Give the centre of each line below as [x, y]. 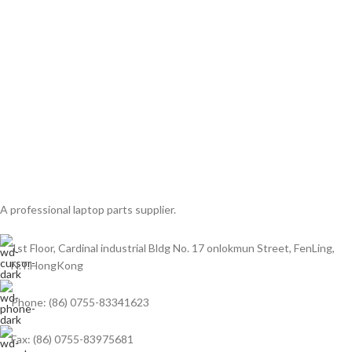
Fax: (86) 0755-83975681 [72, 339]
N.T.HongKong [47, 266]
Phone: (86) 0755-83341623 [80, 302]
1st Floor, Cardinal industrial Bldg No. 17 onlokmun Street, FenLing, [173, 248]
